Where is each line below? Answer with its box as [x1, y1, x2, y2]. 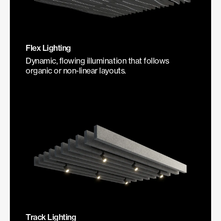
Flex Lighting [26, 43, 71, 53]
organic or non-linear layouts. [26, 66, 126, 76]
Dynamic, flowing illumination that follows [26, 56, 169, 66]
